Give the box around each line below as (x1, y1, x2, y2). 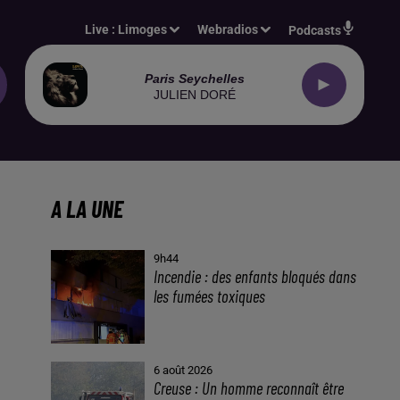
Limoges (118, 22, 168, 37)
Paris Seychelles (145, 71, 245, 86)
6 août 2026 (154, 363, 213, 378)
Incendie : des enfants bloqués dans (154, 266, 357, 287)
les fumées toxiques (154, 286, 266, 306)
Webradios (197, 22, 259, 37)
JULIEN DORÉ (154, 87, 236, 102)
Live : (85, 22, 119, 37)
